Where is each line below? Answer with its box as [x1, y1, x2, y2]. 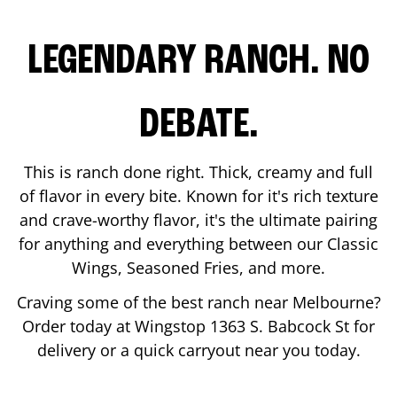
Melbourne [292, 291, 374, 313]
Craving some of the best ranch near [16, 291, 292, 313]
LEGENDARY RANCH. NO [27, 40, 370, 83]
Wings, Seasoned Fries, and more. [72, 256, 325, 278]
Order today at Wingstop [22, 315, 210, 337]
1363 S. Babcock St [210, 315, 349, 337]
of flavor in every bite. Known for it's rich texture [19, 184, 378, 206]
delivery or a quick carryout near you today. [36, 339, 361, 361]
